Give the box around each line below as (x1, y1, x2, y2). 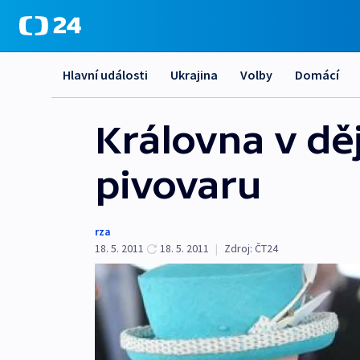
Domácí (295, 67, 339, 83)
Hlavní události (63, 67, 148, 83)
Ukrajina (170, 67, 218, 83)
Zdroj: (224, 241, 252, 256)
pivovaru (95, 163, 261, 207)
